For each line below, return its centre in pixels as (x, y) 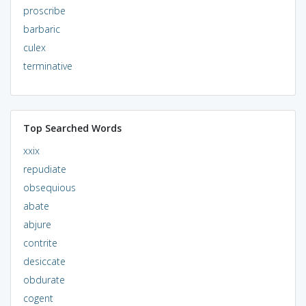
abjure (37, 224)
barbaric (41, 29)
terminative (47, 66)
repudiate (44, 169)
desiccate (44, 261)
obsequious (49, 187)
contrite (40, 242)
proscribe (44, 10)
